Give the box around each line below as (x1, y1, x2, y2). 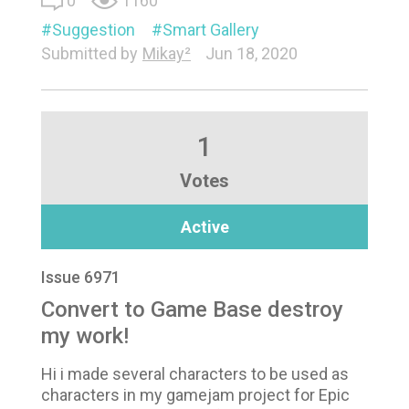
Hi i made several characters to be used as (41, 364, 349, 383)
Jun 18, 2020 (205, 44, 298, 63)
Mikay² (142, 44, 191, 63)
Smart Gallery (163, 20, 259, 39)
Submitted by (41, 44, 138, 63)
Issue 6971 (41, 267, 121, 287)
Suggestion (52, 20, 135, 39)
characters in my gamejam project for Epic (41, 385, 350, 404)
